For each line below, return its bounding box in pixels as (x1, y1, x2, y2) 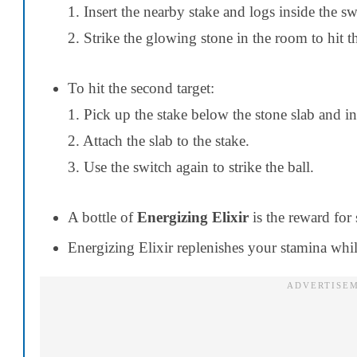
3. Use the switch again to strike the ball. (68, 158, 314, 175)
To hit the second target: (68, 79, 214, 96)
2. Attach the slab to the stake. (68, 131, 249, 149)
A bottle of (68, 208, 137, 226)
